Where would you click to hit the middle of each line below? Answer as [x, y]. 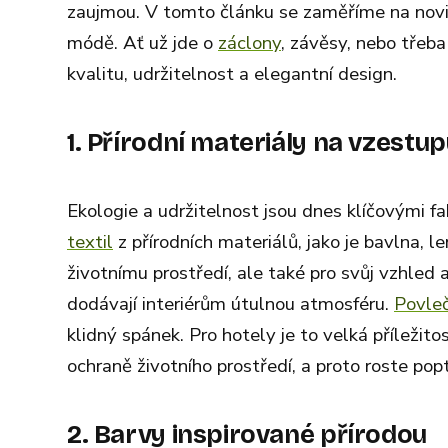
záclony [249, 43]
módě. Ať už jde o [142, 43]
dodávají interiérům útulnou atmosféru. [230, 304]
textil [90, 242]
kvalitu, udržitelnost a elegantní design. [232, 74]
